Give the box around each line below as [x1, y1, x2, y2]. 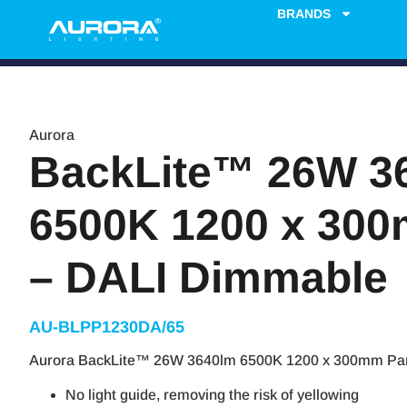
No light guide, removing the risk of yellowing [65, 387, 359, 403]
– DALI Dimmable [29, 253, 388, 302]
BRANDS [276, 6, 331, 21]
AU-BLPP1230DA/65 [29, 318, 184, 336]
